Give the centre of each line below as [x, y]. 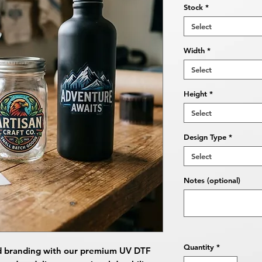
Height [195, 94]
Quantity [199, 247]
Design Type [205, 137]
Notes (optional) [212, 180]
